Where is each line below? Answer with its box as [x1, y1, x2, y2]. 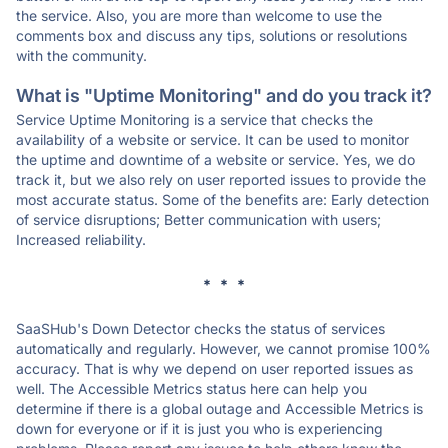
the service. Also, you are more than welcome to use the [16, 7, 382, 24]
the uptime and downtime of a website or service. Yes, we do [16, 151, 415, 168]
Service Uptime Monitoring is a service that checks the [16, 111, 373, 128]
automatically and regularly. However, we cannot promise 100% [16, 340, 431, 357]
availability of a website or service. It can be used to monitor [16, 131, 409, 148]
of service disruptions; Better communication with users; [16, 211, 381, 228]
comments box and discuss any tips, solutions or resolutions [16, 27, 407, 44]
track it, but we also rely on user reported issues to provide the [16, 171, 426, 188]
